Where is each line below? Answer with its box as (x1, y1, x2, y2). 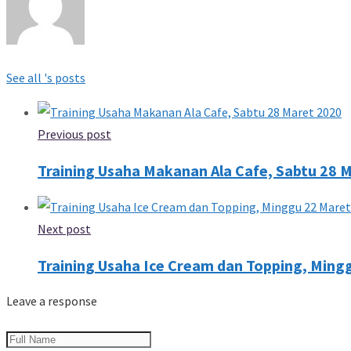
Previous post (38, 125, 111, 142)
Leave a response (6, 292, 97, 309)
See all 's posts (6, 69, 85, 85)
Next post (38, 220, 91, 237)
